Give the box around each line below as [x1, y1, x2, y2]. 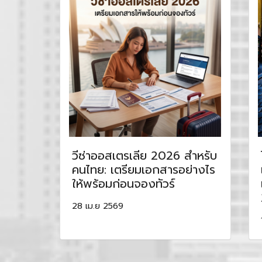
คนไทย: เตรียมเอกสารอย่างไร [72, 161, 215, 178]
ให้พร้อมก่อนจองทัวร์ [72, 175, 175, 192]
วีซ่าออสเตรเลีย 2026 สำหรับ [72, 147, 217, 164]
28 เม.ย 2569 [72, 199, 123, 212]
